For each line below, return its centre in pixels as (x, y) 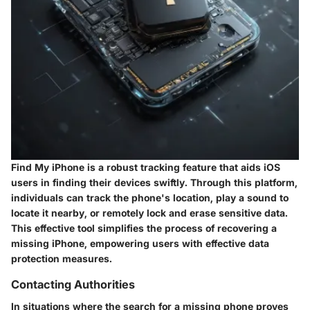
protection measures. (62, 259)
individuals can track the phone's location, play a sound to (150, 198)
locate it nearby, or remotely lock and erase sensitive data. (149, 213)
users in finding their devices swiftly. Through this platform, (154, 183)
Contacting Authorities (73, 285)
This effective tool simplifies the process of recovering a (144, 228)
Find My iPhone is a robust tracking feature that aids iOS (146, 167)
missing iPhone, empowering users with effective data (140, 244)
